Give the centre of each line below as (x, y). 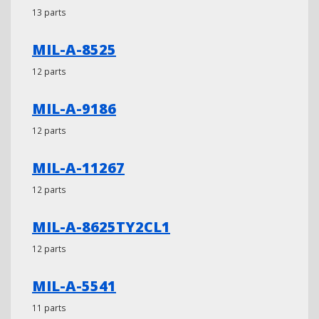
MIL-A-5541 (74, 286)
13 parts (49, 12)
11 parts (49, 308)
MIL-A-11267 (78, 168)
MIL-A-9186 (74, 109)
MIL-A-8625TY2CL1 (101, 227)
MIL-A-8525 (74, 49)
